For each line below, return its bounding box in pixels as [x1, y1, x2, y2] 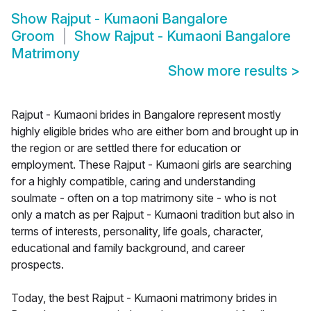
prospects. [11, 258, 64, 272]
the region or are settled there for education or [11, 141, 241, 155]
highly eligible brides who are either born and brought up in [11, 124, 299, 139]
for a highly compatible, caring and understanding [11, 174, 255, 189]
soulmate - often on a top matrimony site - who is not [11, 191, 276, 205]
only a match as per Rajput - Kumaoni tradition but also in [11, 208, 294, 222]
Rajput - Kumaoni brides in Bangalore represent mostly [11, 108, 281, 122]
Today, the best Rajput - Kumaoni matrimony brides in [11, 291, 277, 305]
